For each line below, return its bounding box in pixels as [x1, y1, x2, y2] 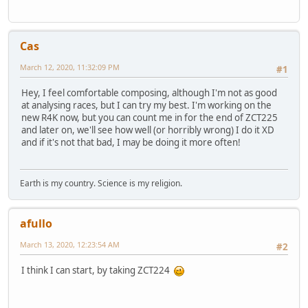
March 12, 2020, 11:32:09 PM [20, 61, 120, 72]
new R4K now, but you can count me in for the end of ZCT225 [21, 111, 278, 124]
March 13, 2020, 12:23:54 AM [20, 239, 120, 250]
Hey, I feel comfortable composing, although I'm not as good [21, 87, 277, 100]
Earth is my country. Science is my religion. [20, 177, 182, 189]
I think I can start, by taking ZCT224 [21, 263, 174, 276]
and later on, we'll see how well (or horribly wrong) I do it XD [21, 124, 274, 137]
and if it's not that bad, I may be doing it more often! [21, 136, 241, 149]
